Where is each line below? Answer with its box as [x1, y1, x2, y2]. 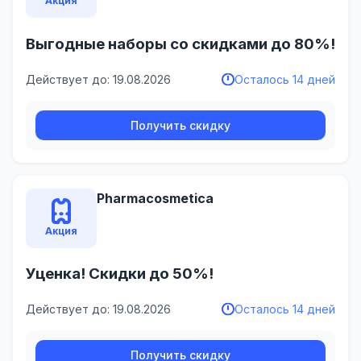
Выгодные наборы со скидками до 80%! [26, 34, 335, 53]
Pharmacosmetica [97, 189, 214, 206]
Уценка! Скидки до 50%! [26, 264, 214, 284]
